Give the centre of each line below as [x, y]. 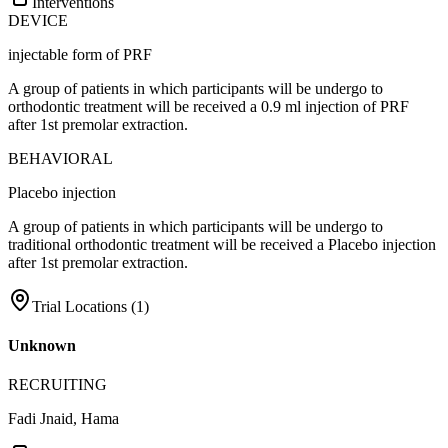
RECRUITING [57, 385]
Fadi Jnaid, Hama [63, 419]
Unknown [42, 346]
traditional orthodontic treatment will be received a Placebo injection [222, 244]
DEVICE [38, 20]
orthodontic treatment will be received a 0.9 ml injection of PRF [208, 106]
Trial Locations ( [84, 306]
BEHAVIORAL [60, 158]
